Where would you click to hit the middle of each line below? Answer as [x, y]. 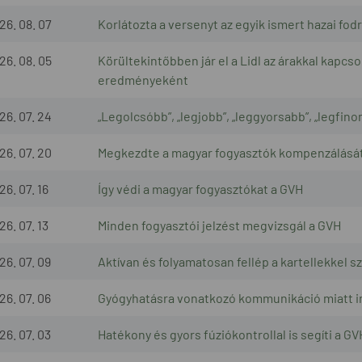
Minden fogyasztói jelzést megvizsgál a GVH [219, 225]
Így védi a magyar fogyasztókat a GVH [200, 188]
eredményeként [143, 79]
